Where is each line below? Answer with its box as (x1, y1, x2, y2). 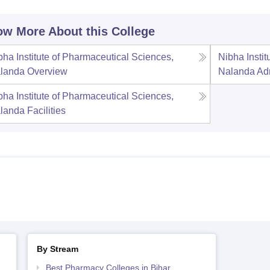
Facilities (27, 105, 66, 116)
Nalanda (218, 66, 256, 77)
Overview (27, 66, 67, 77)
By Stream (36, 244, 78, 254)
